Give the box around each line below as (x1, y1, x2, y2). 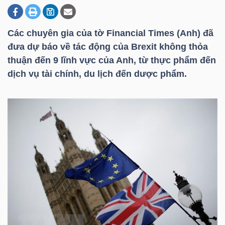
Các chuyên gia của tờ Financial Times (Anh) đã (8, 28, 213, 38)
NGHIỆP (20, 44, 47, 52)
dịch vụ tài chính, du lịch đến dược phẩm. (8, 69, 187, 79)
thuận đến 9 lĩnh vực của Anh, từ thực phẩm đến (8, 55, 216, 65)
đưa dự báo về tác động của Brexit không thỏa (8, 42, 208, 52)
